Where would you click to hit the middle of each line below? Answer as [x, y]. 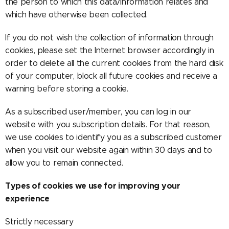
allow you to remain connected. [64, 163]
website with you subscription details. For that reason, [108, 124]
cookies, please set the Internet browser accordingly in [110, 50]
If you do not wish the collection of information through [110, 37]
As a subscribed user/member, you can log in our [98, 111]
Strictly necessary [39, 221]
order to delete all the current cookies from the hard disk [114, 63]
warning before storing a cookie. [67, 88]
